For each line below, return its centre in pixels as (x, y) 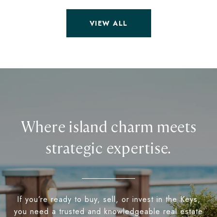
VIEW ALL (108, 23)
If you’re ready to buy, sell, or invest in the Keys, (108, 200)
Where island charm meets (108, 128)
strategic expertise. (108, 149)
